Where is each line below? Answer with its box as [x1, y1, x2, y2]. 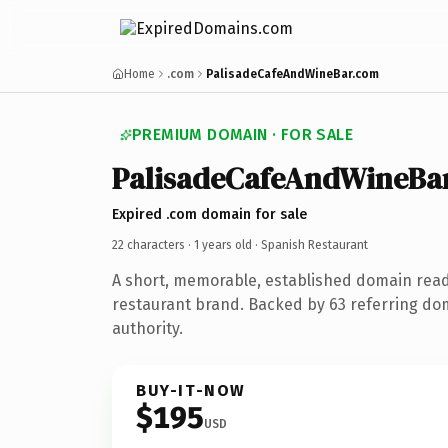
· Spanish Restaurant [252, 237, 368, 252]
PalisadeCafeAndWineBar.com [206, 67, 379, 81]
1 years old [194, 237, 252, 252]
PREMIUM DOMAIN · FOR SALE [132, 125, 353, 144]
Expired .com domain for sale [112, 205, 307, 223]
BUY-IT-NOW [136, 380, 246, 400]
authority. [112, 318, 183, 338]
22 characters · [112, 237, 194, 252]
